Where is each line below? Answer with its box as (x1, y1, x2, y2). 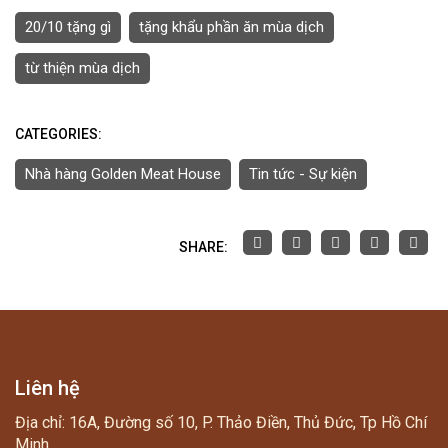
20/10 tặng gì (25, 17, 111, 36)
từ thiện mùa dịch (25, 58, 140, 77)
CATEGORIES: (15, 125, 102, 142)
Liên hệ (15, 375, 80, 400)
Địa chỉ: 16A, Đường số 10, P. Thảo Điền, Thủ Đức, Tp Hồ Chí (15, 412, 427, 432)
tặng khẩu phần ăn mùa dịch (139, 17, 324, 36)
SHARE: (179, 239, 228, 256)
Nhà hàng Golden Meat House (25, 164, 221, 183)
